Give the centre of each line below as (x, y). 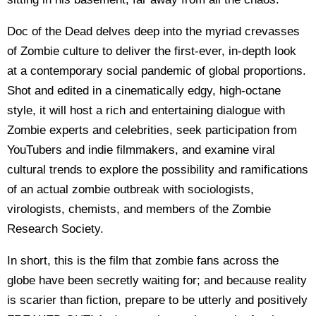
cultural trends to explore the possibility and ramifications (158, 170)
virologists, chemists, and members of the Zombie (139, 209)
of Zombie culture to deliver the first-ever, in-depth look (152, 51)
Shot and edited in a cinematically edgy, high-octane (144, 91)
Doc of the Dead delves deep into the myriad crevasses (153, 31)
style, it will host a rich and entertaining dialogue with (146, 110)
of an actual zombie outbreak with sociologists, (130, 189)
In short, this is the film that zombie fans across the (143, 261)
